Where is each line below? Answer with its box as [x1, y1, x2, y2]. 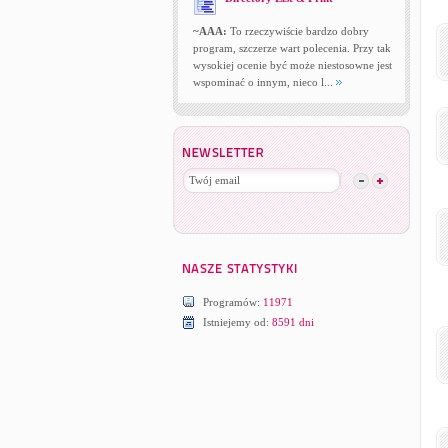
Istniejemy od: [202, 316, 272, 328]
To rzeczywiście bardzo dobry [226, 25, 369, 37]
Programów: [202, 296, 263, 308]
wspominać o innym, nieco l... [192, 76, 336, 88]
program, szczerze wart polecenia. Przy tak [192, 42, 391, 54]
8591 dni [271, 316, 314, 328]
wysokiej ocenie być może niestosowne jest [192, 59, 392, 71]
